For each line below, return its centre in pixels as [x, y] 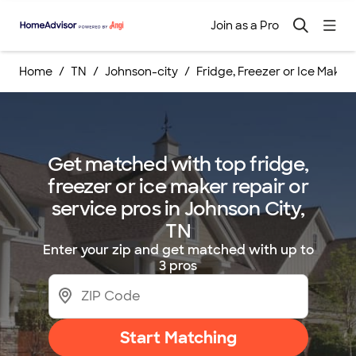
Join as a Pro [245, 25]
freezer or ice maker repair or [178, 186]
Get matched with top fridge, [178, 164]
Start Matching [178, 338]
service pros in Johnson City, [178, 209]
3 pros [178, 266]
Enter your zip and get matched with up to [178, 250]
